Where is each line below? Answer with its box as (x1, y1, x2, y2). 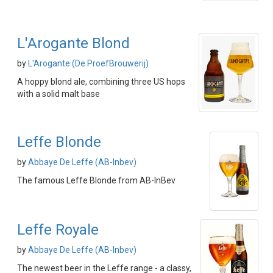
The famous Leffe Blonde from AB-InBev (17, 175, 175, 186)
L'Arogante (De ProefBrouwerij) (28, 58, 149, 69)
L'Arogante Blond (17, 35, 130, 52)
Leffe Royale (17, 221, 99, 239)
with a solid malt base (17, 89, 100, 99)
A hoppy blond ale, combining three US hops (17, 77, 185, 87)
